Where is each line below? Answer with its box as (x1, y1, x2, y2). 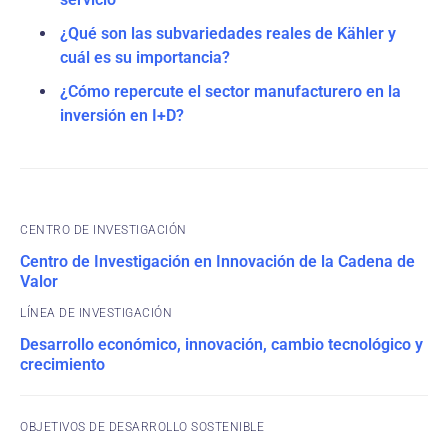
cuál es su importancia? (60, 48, 230, 67)
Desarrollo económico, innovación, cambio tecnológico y (20, 335, 423, 354)
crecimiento (20, 355, 105, 374)
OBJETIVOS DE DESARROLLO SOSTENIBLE (20, 420, 264, 434)
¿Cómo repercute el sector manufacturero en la (60, 82, 401, 101)
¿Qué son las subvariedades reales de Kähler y (60, 24, 396, 43)
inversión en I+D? (60, 106, 184, 125)
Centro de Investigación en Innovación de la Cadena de (20, 252, 415, 271)
